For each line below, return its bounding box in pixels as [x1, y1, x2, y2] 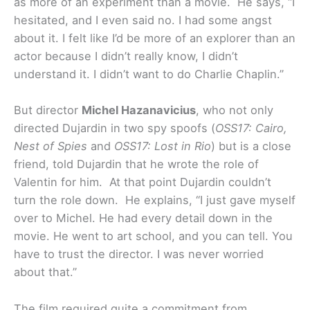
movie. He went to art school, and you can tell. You [14, 229, 293, 244]
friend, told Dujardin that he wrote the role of [14, 157, 259, 172]
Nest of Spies [14, 139, 87, 154]
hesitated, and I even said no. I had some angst [14, 13, 272, 28]
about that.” [14, 265, 77, 280]
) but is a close [211, 139, 291, 154]
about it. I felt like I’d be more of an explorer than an [14, 31, 295, 46]
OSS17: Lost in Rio [114, 139, 211, 154]
